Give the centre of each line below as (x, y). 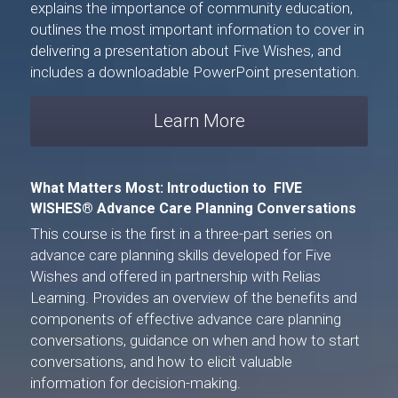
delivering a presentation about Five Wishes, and (186, 51)
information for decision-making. (135, 383)
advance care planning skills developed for (167, 255)
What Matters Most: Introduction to (150, 188)
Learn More (199, 121)
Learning (58, 298)
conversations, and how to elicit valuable (161, 362)
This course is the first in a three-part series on (181, 234)
